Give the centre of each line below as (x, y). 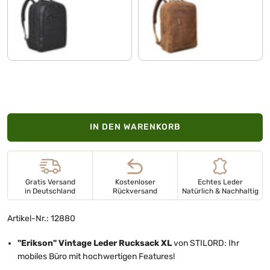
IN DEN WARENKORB (135, 127)
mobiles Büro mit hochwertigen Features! (96, 256)
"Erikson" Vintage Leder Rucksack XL (95, 243)
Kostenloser (135, 182)
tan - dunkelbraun (179, 28)
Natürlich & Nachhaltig (220, 191)
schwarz (31, 28)
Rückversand (135, 191)
